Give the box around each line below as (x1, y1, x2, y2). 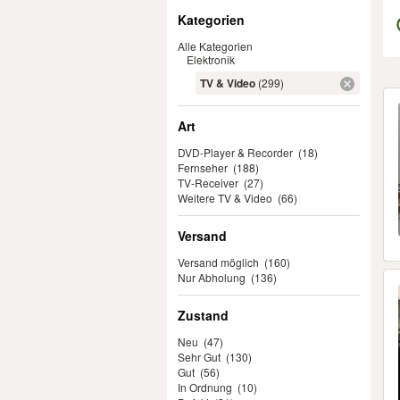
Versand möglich (178, 254, 259, 270)
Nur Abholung (178, 270, 246, 285)
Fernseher (178, 160, 228, 175)
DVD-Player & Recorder (178, 145, 293, 160)
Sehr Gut (178, 349, 221, 364)
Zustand (178, 306, 229, 324)
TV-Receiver (178, 175, 238, 190)
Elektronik (187, 52, 235, 67)
